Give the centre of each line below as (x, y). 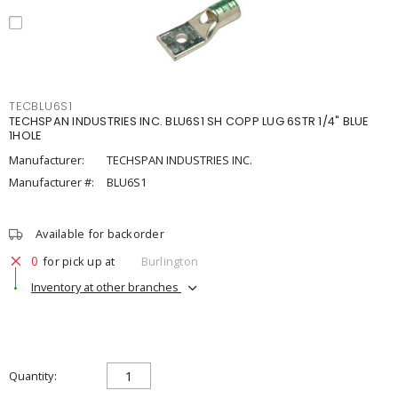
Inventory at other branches (106, 287)
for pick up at (79, 261)
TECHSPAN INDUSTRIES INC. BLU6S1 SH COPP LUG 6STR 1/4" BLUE (189, 121)
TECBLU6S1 (41, 106)
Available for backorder (100, 234)
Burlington (169, 261)
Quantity (31, 376)
